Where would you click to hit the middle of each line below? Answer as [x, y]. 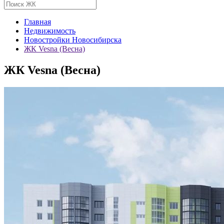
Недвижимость [50, 31]
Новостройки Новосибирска [73, 40]
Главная [37, 22]
